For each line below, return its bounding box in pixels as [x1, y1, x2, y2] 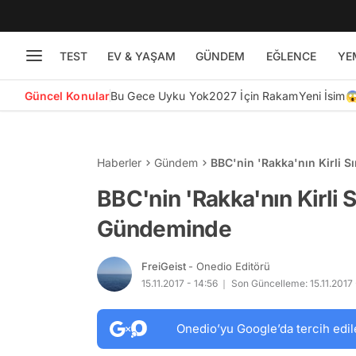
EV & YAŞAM [106, 48, 176, 63]
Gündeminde [97, 215, 232, 242]
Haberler [97, 156, 141, 169]
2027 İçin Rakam [208, 88, 299, 103]
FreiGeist [141, 259, 188, 273]
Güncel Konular [24, 88, 110, 103]
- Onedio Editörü [188, 259, 270, 273]
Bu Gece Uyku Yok [110, 88, 209, 103]
